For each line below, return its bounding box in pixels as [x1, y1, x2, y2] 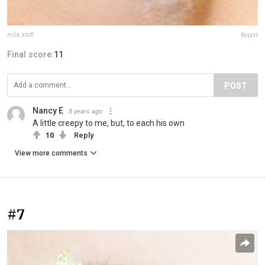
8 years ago [69, 107, 102, 115]
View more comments [15, 148, 88, 157]
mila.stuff [7, 31, 34, 38]
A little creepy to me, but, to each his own [33, 118, 185, 128]
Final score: [7, 49, 54, 59]
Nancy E [33, 105, 63, 115]
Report [241, 31, 258, 38]
